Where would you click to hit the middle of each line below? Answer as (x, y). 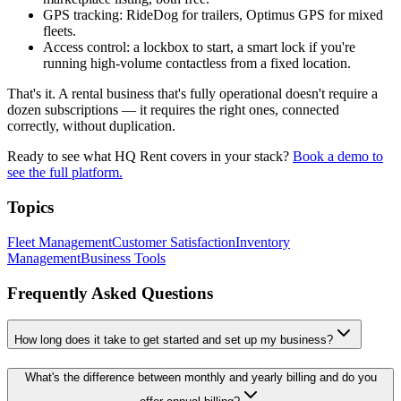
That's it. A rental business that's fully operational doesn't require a (192, 94)
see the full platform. (65, 173)
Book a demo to (338, 157)
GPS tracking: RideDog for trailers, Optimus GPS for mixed (213, 15)
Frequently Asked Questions (110, 293)
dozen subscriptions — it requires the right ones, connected (173, 110)
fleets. (60, 31)
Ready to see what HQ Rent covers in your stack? (150, 157)
